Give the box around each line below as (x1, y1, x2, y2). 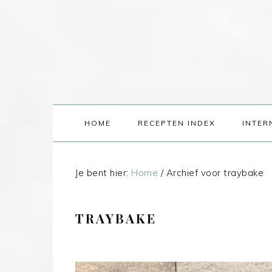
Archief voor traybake (163, 167, 263, 178)
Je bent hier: (75, 167, 131, 178)
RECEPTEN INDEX (137, 118, 216, 127)
